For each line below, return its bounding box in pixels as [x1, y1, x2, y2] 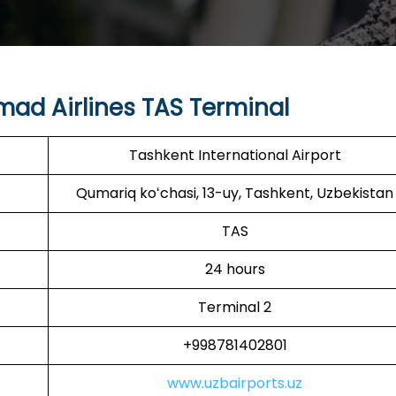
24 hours [204, 259, 265, 279]
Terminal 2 [198, 297, 271, 317]
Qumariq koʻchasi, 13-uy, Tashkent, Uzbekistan [76, 183, 393, 203]
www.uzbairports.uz [167, 373, 302, 393]
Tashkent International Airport [128, 145, 341, 165]
